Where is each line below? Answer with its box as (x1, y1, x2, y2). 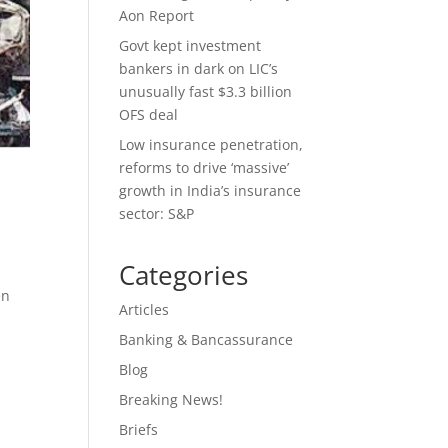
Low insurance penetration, (119, 135, 304, 154)
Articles (119, 300, 170, 319)
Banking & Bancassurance (119, 330, 294, 349)
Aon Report (119, 6, 195, 25)
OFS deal (119, 105, 179, 124)
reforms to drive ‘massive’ (119, 158, 290, 177)
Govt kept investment (119, 36, 262, 55)
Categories (119, 257, 249, 293)
